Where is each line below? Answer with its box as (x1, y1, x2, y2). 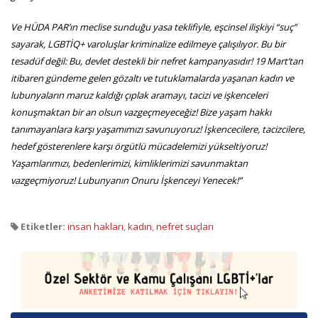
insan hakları (67, 219, 124, 233)
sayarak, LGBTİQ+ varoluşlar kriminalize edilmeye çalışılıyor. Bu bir (11, 37, 285, 50)
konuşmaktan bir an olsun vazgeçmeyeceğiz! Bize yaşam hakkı (11, 105, 271, 119)
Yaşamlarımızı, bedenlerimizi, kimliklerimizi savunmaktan (11, 156, 248, 170)
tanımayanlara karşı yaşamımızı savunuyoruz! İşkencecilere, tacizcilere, (11, 122, 305, 136)
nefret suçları (156, 219, 214, 233)
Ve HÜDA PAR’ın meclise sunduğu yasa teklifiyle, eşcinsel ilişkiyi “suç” (11, 20, 297, 33)
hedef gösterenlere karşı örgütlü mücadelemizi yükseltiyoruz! (11, 139, 267, 153)
